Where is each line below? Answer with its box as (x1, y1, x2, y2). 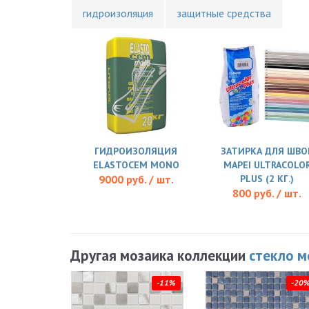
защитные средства (177, 6, 271, 21)
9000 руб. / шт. (98, 172, 174, 187)
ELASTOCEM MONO (92, 159, 179, 172)
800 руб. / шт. (232, 186, 301, 201)
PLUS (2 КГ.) (240, 172, 294, 186)
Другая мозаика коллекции (70, 246, 249, 266)
